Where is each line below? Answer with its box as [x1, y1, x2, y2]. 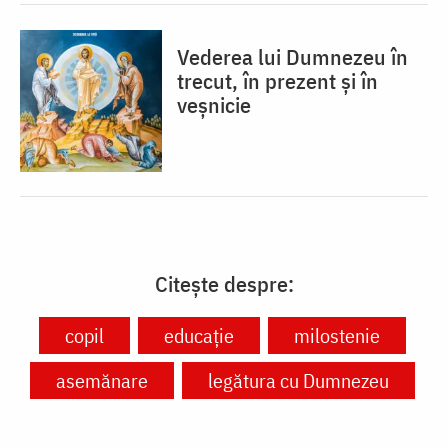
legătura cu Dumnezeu [208, 367, 389, 395]
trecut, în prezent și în [177, 66, 378, 96]
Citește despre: [154, 269, 294, 299]
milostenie [294, 322, 380, 350]
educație [164, 322, 234, 350]
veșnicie [177, 90, 251, 120]
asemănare [56, 367, 148, 395]
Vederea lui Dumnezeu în [177, 42, 408, 72]
